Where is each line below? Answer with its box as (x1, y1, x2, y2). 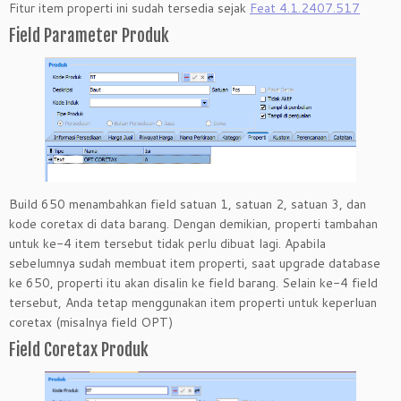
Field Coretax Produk (9, 338, 149, 361)
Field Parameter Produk (9, 25, 169, 47)
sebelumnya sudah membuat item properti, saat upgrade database (9, 253, 380, 272)
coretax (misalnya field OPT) (9, 312, 173, 331)
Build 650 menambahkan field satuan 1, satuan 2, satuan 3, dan (9, 194, 366, 213)
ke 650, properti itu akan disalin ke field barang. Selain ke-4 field (9, 273, 378, 292)
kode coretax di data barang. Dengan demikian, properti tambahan (9, 214, 378, 233)
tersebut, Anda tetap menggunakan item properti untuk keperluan (9, 293, 377, 311)
